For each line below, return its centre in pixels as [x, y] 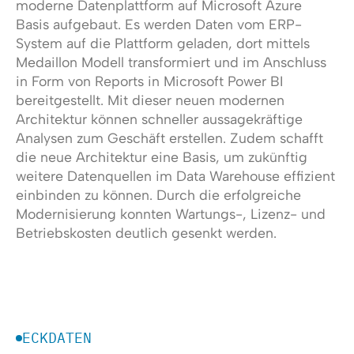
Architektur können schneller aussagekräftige [159, 119]
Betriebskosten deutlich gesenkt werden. [146, 232]
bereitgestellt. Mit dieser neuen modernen [150, 100]
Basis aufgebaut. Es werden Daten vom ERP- [158, 24]
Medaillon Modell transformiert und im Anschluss [171, 62]
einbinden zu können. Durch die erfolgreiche [158, 194]
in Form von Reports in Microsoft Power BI [149, 81]
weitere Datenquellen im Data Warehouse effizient [175, 175]
